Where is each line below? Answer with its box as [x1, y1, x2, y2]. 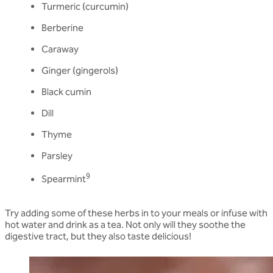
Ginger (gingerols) [41, 65, 118, 77]
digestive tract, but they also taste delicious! [5, 230, 191, 242]
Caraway [41, 43, 79, 55]
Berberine [41, 22, 83, 34]
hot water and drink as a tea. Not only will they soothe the [5, 218, 246, 230]
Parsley [41, 150, 73, 162]
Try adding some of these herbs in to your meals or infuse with [5, 207, 268, 219]
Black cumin [41, 86, 91, 98]
